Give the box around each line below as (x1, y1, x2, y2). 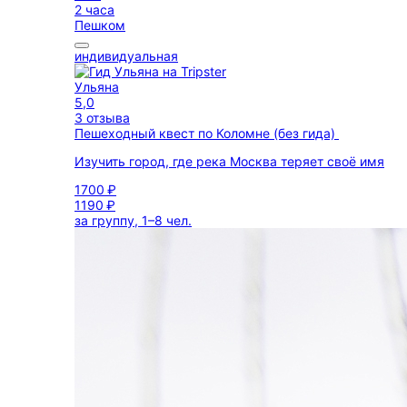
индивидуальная (74, 48, 178, 64)
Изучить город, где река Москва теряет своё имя (74, 154, 384, 169)
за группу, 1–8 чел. (74, 213, 192, 228)
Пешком (74, 17, 125, 33)
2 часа (74, 2, 114, 17)
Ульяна (74, 79, 119, 94)
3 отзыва (74, 110, 130, 125)
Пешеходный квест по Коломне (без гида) (74, 125, 339, 141)
